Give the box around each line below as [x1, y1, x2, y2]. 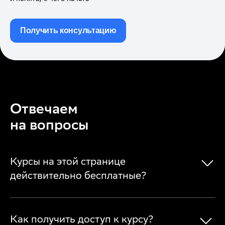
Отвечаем [10, 100, 78, 117]
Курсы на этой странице [10, 155, 126, 167]
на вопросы [10, 116, 88, 133]
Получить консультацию [20, 26, 117, 35]
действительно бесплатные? [10, 169, 147, 181]
